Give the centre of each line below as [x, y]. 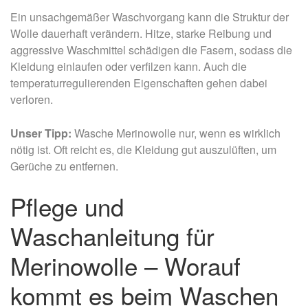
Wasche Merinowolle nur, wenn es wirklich [176, 133]
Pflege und [67, 207]
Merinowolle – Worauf [125, 266]
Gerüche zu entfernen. [64, 166]
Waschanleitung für [112, 236]
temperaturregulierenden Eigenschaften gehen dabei [139, 83]
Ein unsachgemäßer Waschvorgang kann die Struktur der [150, 17]
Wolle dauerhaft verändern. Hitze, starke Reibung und [141, 34]
